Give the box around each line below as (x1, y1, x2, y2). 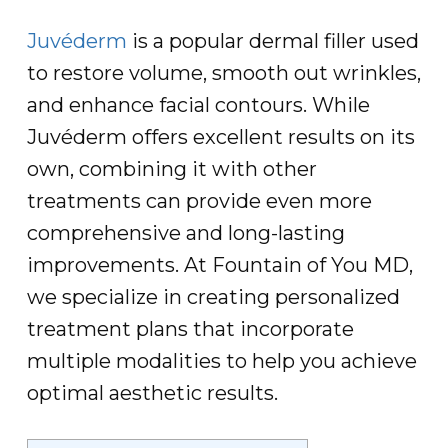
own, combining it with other (26, 157, 317, 181)
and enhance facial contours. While (26, 93, 370, 117)
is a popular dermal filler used (126, 29, 419, 53)
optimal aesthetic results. (26, 381, 278, 405)
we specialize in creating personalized (26, 285, 400, 309)
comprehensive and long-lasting (26, 221, 345, 245)
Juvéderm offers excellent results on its (26, 125, 415, 149)
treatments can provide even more (26, 189, 372, 213)
